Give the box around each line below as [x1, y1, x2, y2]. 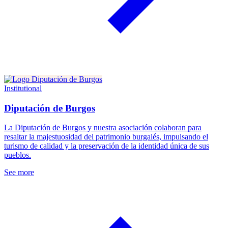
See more [4, 168, 34, 177]
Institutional [4, 83, 42, 93]
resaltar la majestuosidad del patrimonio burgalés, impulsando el [4, 132, 208, 141]
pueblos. [4, 151, 31, 160]
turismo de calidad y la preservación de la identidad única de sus [4, 141, 209, 151]
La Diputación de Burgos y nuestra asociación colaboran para [4, 123, 202, 132]
